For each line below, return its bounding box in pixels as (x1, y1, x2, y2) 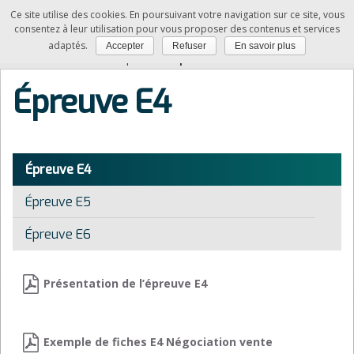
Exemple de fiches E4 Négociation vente (43, 334, 273, 350)
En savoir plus (235, 40, 296, 51)
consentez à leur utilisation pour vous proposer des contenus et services (14, 22, 340, 36)
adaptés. (48, 39, 88, 52)
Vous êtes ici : (12, 53, 78, 66)
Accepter (106, 40, 144, 51)
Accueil (79, 53, 111, 66)
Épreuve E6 (25, 226, 91, 243)
